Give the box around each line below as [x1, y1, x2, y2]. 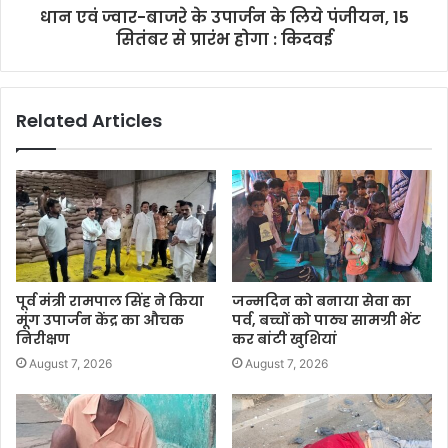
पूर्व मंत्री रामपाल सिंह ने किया [16, 291, 204, 312]
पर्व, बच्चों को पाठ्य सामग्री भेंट [232, 310, 421, 331]
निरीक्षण [16, 329, 70, 350]
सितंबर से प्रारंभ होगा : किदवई [115, 27, 333, 51]
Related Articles [16, 107, 162, 133]
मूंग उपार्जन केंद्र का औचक [16, 310, 184, 331]
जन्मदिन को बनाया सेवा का [232, 291, 411, 312]
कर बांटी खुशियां [232, 329, 337, 350]
